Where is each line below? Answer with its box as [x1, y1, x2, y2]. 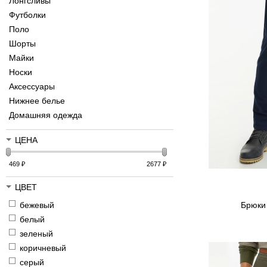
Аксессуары [9, 82, 55, 92]
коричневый [20, 243, 66, 253]
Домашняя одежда [9, 110, 82, 120]
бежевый [20, 200, 54, 210]
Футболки [9, 10, 46, 20]
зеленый [20, 229, 53, 239]
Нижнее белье [9, 96, 65, 106]
